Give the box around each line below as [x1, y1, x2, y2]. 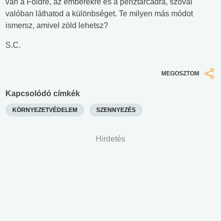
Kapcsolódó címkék [5, 89, 80, 98]
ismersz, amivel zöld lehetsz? [5, 21, 108, 30]
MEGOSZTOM [161, 70, 199, 77]
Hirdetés [96, 134, 125, 143]
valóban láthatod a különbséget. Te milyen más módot [5, 9, 193, 18]
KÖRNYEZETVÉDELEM [12, 106, 77, 113]
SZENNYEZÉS [96, 106, 136, 113]
